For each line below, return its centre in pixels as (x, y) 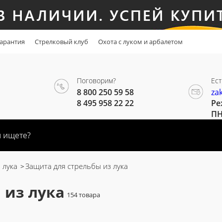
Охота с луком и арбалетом (140, 42)
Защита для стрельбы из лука (77, 166)
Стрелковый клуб (61, 42)
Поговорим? (96, 81)
